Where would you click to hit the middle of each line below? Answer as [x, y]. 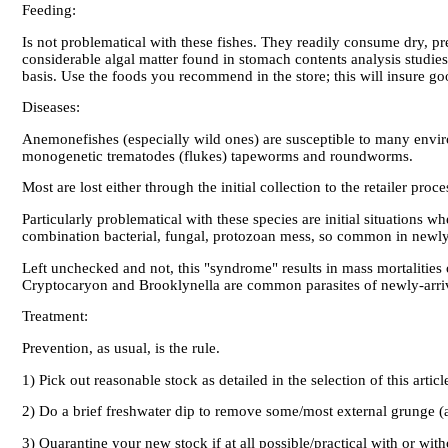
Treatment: [57, 316]
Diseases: [53, 107]
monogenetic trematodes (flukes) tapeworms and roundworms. [217, 155]
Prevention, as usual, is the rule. [121, 348]
